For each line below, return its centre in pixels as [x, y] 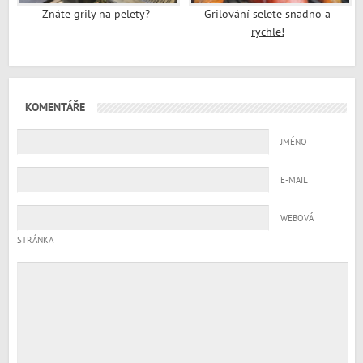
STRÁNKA [35, 240]
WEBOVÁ [297, 218]
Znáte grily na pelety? [96, 14]
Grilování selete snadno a [268, 14]
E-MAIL [295, 180]
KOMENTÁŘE [55, 107]
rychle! [267, 32]
